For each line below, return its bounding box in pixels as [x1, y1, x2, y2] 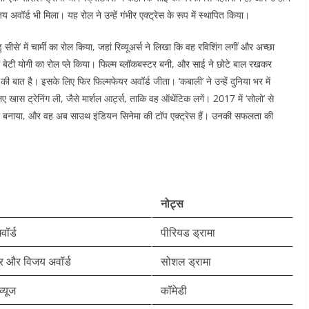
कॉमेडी [161, 283, 187, 298]
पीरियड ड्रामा [161, 225, 215, 240]
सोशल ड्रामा [161, 254, 211, 269]
